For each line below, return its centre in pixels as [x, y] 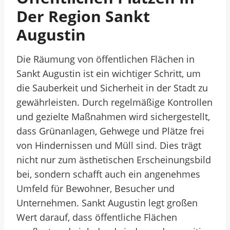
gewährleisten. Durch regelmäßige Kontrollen [114, 102]
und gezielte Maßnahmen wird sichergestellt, [113, 117]
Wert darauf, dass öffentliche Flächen [97, 217]
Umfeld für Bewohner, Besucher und [95, 188]
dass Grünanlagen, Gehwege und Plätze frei [110, 131]
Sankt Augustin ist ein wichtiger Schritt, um [109, 73]
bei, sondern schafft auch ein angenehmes [108, 174]
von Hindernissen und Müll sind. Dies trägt [109, 145]
